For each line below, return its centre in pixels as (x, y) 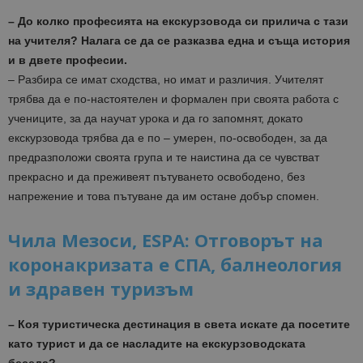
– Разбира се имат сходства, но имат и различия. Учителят (166, 80)
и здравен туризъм (101, 289)
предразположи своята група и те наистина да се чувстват (164, 158)
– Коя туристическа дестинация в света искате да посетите (179, 325)
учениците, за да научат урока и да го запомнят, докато (156, 119)
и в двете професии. (68, 60)
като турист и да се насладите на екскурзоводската (157, 344)
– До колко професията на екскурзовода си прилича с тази (178, 21)
